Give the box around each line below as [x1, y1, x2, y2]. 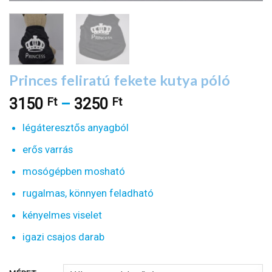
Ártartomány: [121, 95, 212, 113]
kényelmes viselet [22, 209, 102, 222]
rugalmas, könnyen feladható [22, 187, 154, 200]
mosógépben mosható [22, 165, 125, 178]
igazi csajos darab [22, 231, 104, 243]
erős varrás [22, 143, 73, 155]
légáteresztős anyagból [22, 121, 129, 134]
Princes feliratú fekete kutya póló [9, 71, 230, 89]
